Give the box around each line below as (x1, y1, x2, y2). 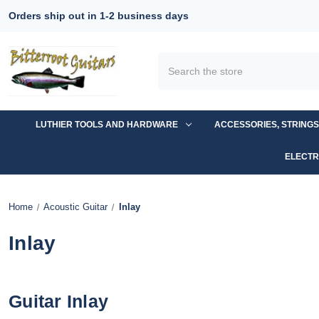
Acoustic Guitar (43, 201, 108, 212)
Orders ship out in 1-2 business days (9, 10, 189, 21)
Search (158, 54, 190, 66)
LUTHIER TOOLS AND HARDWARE (35, 119, 178, 130)
